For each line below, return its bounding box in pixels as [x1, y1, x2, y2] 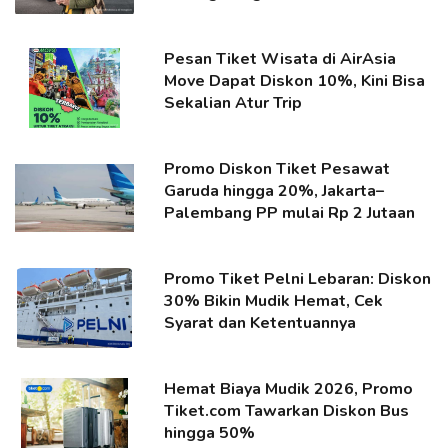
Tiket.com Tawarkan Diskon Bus [164, 400, 410, 422]
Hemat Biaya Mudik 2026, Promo [164, 378, 414, 400]
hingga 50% [164, 422, 256, 444]
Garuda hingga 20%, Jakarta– [164, 180, 385, 202]
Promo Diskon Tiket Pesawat [164, 158, 391, 180]
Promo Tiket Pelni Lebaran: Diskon [164, 268, 432, 290]
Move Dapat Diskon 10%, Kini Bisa [164, 70, 426, 92]
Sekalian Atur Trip [164, 92, 303, 114]
